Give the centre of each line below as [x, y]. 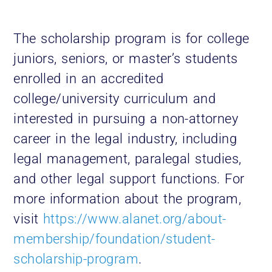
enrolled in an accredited [88, 79]
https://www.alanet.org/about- [135, 219]
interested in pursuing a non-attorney [126, 119]
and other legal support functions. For [129, 179]
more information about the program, [127, 199]
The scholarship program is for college [131, 39]
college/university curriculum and [114, 99]
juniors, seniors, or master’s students [126, 59]
